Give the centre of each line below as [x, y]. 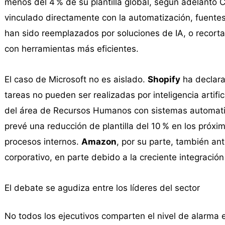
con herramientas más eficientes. [71, 49]
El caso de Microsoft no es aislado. [76, 80]
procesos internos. [43, 142]
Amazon [99, 142]
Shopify [164, 80]
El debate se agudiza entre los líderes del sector [102, 188]
